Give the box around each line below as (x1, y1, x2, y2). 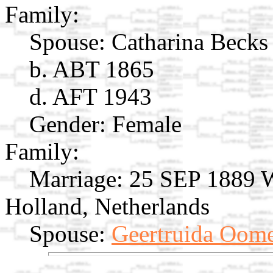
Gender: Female (29, 110, 182, 137)
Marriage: (29, 165, 123, 192)
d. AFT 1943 (29, 83, 152, 110)
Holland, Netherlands (5, 193, 210, 219)
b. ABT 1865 (29, 55, 154, 82)
